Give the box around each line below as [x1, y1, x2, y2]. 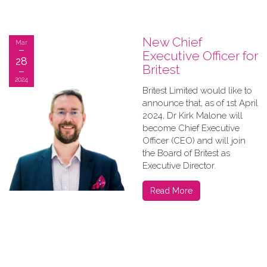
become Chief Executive [142, 123, 240, 133]
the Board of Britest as [142, 148, 230, 159]
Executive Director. [142, 160, 216, 171]
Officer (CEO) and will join [142, 135, 246, 146]
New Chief [142, 35, 202, 49]
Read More [150, 186, 193, 195]
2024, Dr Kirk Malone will [142, 110, 243, 121]
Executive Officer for [142, 48, 258, 63]
